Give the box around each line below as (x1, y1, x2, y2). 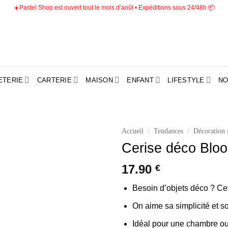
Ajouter (74, 153, 97, 161)
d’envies (72, 171, 99, 180)
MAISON (85, 76, 113, 84)
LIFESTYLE (167, 76, 205, 84)
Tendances (154, 127, 184, 135)
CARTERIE (37, 76, 72, 84)
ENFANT (127, 76, 154, 84)
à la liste (72, 162, 99, 170)
